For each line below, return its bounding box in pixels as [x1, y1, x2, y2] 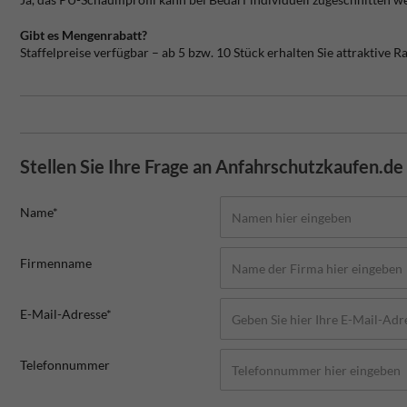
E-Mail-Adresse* [20, 306, 112, 323]
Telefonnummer [20, 357, 110, 373]
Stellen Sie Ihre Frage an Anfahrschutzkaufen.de [20, 155, 403, 178]
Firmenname [20, 255, 92, 272]
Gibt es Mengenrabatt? [20, 27, 147, 44]
